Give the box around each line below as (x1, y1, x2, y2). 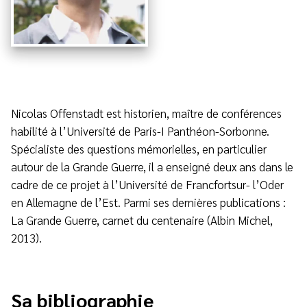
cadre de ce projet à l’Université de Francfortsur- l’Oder (11, 177, 284, 192)
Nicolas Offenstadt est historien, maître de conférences (11, 106, 282, 121)
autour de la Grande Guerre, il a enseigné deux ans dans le (11, 159, 293, 174)
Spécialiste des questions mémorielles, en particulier (11, 141, 267, 156)
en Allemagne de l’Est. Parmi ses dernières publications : (11, 195, 286, 210)
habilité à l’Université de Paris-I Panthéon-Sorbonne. (11, 123, 269, 138)
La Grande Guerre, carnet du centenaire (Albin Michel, (11, 212, 273, 228)
